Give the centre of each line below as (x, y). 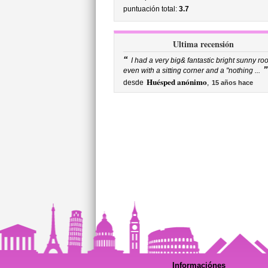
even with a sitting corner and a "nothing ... (191, 71)
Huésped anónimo (176, 82)
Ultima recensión (203, 44)
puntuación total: (151, 9)
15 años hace (232, 83)
